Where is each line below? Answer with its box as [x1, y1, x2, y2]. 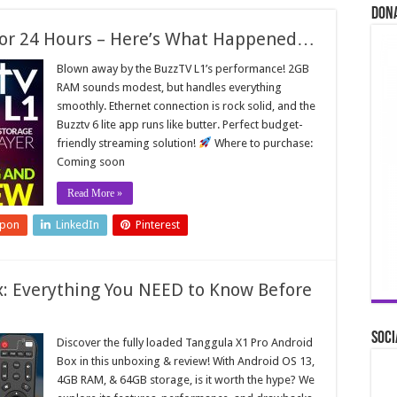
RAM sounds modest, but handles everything [57, 81, 282, 94]
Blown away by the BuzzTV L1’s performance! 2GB [57, 62, 309, 75]
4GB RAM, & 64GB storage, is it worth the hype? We [57, 373, 315, 386]
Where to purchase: [211, 136, 313, 150]
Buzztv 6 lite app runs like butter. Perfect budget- [57, 118, 303, 131]
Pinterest [136, 218, 180, 231]
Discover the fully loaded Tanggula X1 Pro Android [57, 336, 313, 349]
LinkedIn [56, 218, 99, 231]
